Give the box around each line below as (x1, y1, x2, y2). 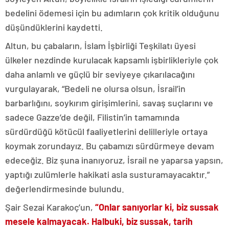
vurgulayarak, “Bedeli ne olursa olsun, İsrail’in (5, 83, 186, 94)
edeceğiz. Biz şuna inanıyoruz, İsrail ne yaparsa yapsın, (5, 154, 223, 166)
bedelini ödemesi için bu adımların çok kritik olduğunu (5, 7, 219, 18)
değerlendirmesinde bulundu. (5, 183, 124, 194)
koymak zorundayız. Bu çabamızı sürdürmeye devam (5, 140, 214, 151)
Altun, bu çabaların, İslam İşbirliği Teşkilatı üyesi (5, 40, 196, 51)
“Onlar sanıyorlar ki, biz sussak (95, 201, 219, 213)
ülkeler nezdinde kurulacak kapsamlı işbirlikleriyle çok (5, 54, 218, 65)
